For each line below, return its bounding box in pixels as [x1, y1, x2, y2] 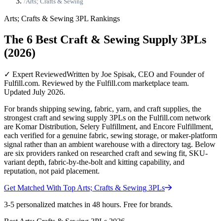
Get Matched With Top [4, 183, 77, 192]
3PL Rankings [74, 14, 120, 23]
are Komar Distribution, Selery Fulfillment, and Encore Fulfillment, [4, 122, 213, 131]
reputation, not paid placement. [4, 166, 100, 175]
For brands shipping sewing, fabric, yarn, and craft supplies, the [4, 104, 201, 113]
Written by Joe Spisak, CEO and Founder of [67, 70, 204, 78]
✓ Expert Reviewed [4, 70, 67, 78]
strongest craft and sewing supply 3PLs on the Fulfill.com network [4, 113, 211, 122]
